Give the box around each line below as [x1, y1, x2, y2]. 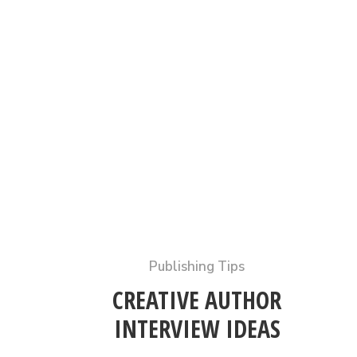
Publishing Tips [149, 257, 245, 276]
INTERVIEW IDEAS [113, 312, 280, 345]
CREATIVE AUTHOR [112, 283, 282, 316]
